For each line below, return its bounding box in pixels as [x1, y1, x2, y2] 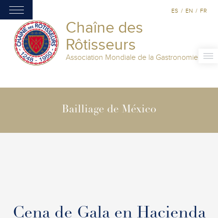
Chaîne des [66, 18, 143, 37]
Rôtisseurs [66, 36, 136, 54]
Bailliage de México [62, 105, 156, 115]
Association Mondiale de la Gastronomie [66, 53, 198, 62]
